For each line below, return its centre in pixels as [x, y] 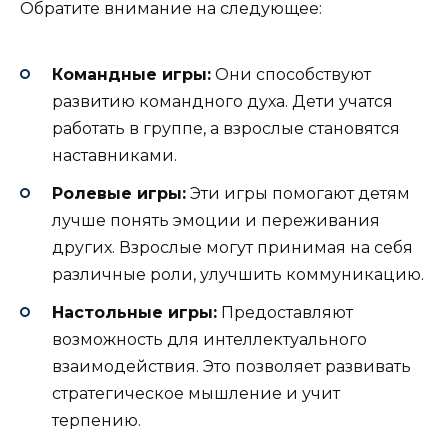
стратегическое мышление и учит [196, 393]
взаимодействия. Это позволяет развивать [231, 366]
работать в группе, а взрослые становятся [226, 128]
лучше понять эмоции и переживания [216, 220]
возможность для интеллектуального [209, 339]
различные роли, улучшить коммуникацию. [238, 274]
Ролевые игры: [119, 193]
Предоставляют [285, 312]
